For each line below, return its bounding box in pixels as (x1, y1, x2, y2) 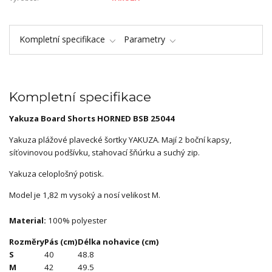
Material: (9, 214, 46, 226)
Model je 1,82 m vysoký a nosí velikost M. (9, 189, 160, 200)
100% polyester (46, 214, 107, 226)
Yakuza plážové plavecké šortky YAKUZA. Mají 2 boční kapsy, (9, 134, 231, 145)
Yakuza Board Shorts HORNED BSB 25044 (9, 112, 175, 124)
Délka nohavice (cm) (78, 236, 159, 247)
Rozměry (9, 236, 44, 247)
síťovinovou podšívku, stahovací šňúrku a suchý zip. (9, 146, 200, 158)
